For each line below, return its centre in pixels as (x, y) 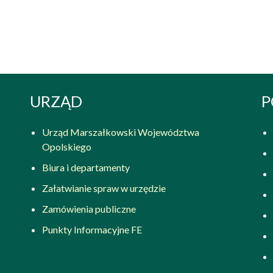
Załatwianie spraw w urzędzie (104, 188)
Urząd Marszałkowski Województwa (120, 132)
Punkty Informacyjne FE (92, 230)
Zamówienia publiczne (89, 209)
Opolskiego (66, 147)
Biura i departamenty (86, 168)
